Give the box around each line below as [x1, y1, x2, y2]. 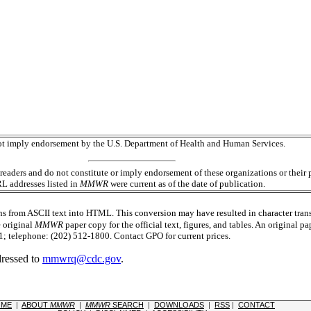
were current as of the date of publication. [108, 178, 265, 190]
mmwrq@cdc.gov [42, 253, 121, 265]
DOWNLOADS [154, 301, 204, 309]
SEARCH [110, 301, 144, 309]
